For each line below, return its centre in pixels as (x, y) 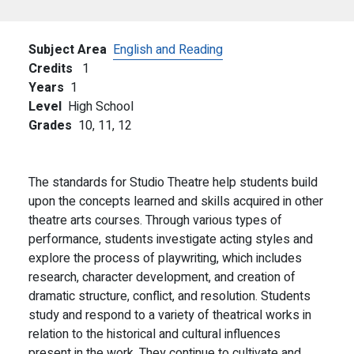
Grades (50, 126)
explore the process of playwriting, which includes (165, 258)
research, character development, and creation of (162, 277)
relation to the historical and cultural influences (154, 334)
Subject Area (68, 50)
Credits (51, 69)
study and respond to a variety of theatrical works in (170, 315)
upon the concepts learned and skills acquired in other (176, 201)
